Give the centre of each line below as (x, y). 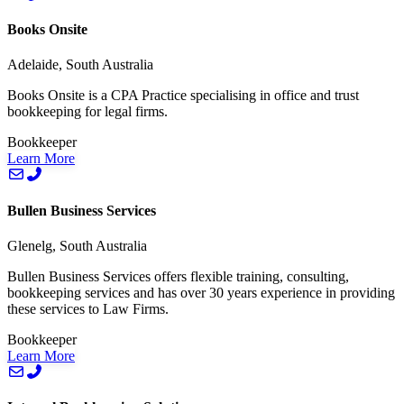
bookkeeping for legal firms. (87, 112)
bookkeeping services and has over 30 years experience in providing (201, 292)
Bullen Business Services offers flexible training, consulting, (178, 276)
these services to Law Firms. (88, 308)
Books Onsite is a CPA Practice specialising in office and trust (183, 96)
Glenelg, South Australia (77, 245)
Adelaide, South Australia (80, 65)
